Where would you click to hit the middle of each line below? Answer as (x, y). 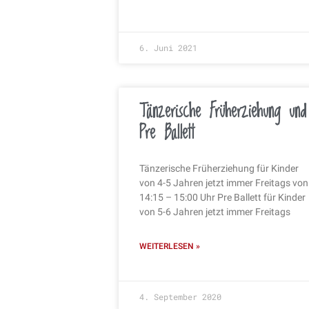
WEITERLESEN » (170, 246)
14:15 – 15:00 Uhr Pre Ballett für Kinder (222, 197)
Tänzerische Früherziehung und (223, 111)
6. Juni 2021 (168, 47)
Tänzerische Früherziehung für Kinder (219, 168)
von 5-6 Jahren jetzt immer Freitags (215, 211)
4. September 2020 (180, 296)
